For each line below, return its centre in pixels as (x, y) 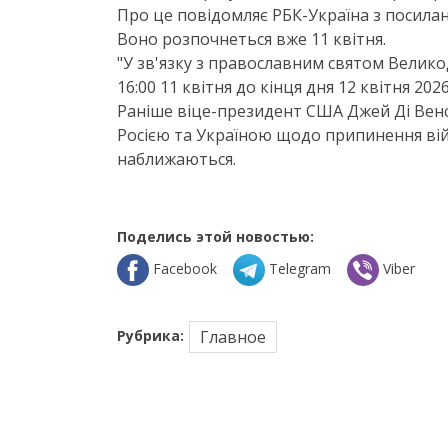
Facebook (185, 269)
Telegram (300, 269)
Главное (233, 337)
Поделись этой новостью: (215, 237)
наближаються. (176, 159)
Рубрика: (150, 336)
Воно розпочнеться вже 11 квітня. (251, 39)
